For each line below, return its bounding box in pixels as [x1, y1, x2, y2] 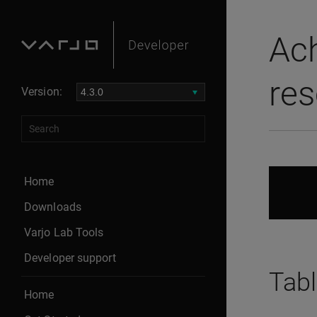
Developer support [24, 250, 116, 265]
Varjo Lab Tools [24, 225, 104, 239]
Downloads [24, 200, 81, 214]
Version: [21, 84, 62, 98]
